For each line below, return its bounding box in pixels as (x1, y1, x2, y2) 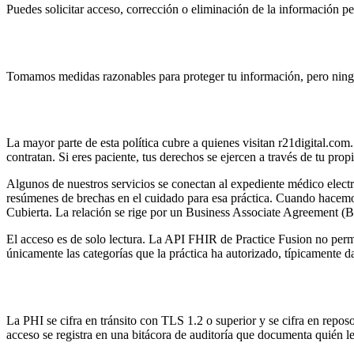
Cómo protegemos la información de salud (6, 277, 330, 298)
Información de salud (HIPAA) (6, 99, 243, 120)
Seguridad (6, 32, 85, 53)
